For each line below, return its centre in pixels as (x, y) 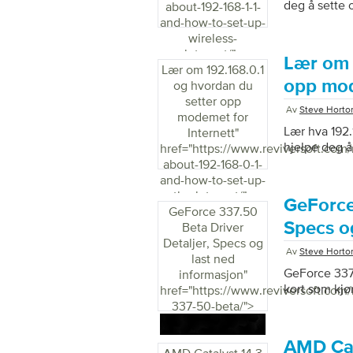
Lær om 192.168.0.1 (213, 69)
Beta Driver (213, 227)
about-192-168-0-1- (213, 164)
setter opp (213, 101)
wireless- (213, 38)
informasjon (211, 274)
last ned (213, 258)
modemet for (213, 117)
